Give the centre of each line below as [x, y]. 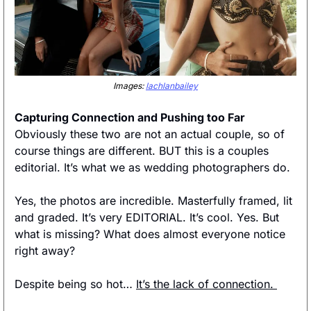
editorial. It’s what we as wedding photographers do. [154, 168]
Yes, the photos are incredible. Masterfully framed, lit [153, 201]
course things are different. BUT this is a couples [142, 151]
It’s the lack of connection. [207, 284]
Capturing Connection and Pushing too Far [130, 118]
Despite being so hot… [75, 284]
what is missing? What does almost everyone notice [150, 234]
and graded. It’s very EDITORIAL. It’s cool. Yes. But [147, 218]
